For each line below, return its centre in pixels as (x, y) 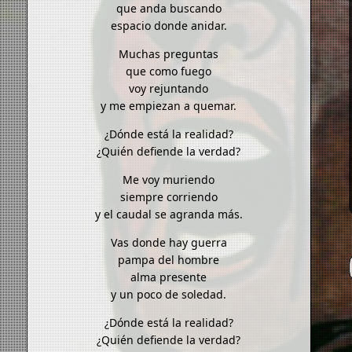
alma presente (169, 277)
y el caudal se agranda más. (169, 214)
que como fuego (169, 71)
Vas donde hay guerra (169, 243)
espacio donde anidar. (169, 26)
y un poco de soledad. (169, 295)
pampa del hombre (169, 260)
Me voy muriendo (169, 180)
